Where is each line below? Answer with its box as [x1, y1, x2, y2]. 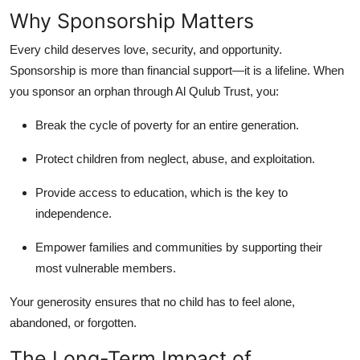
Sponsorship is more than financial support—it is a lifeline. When [10, 63, 344, 77]
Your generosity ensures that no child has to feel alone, [10, 294, 295, 309]
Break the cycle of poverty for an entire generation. [35, 117, 299, 132]
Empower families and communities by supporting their [35, 239, 322, 254]
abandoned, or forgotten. [10, 315, 137, 329]
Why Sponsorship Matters [10, 8, 254, 33]
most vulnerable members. [35, 260, 176, 275]
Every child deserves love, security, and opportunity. [10, 42, 282, 56]
